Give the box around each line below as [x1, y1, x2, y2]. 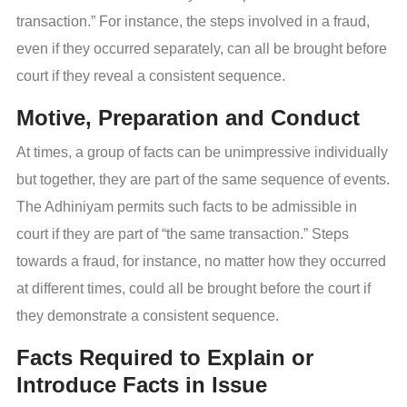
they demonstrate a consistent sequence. [16, 307, 279, 323]
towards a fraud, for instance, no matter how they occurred [16, 253, 386, 269]
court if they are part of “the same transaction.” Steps [16, 225, 349, 242]
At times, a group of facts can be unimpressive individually [16, 144, 388, 160]
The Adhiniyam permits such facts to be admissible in [16, 198, 357, 214]
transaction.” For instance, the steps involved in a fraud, [16, 13, 370, 29]
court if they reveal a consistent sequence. [16, 67, 285, 84]
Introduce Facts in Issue [16, 372, 267, 397]
